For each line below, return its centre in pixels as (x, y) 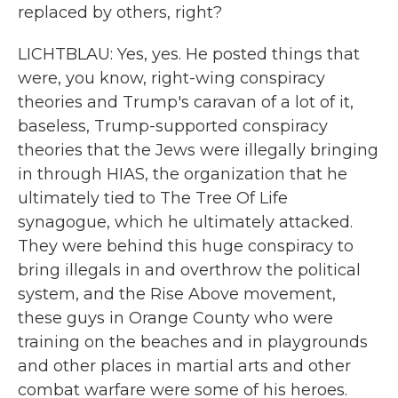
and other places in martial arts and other (184, 366)
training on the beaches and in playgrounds (193, 342)
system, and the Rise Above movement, (177, 294)
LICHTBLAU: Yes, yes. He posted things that (189, 54)
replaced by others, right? (120, 12)
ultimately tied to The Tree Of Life (153, 198)
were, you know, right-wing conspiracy (171, 78)
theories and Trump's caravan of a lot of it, (186, 102)
